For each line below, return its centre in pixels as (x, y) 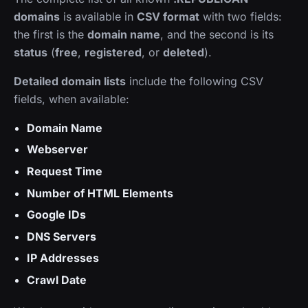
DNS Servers (62, 236)
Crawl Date (57, 279)
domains (37, 16)
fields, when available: (71, 99)
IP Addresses (63, 258)
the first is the (51, 34)
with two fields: (241, 16)
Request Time (65, 171)
